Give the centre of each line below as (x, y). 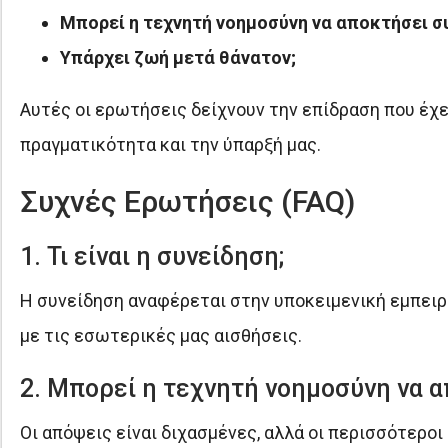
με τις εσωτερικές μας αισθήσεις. (160, 335)
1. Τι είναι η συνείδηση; (151, 256)
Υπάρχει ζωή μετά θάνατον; (177, 57)
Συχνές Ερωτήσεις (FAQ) (187, 201)
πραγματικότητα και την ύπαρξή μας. (170, 144)
